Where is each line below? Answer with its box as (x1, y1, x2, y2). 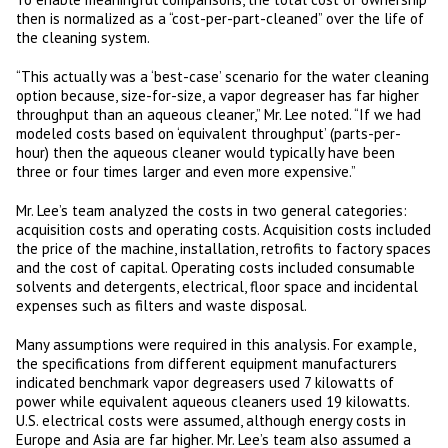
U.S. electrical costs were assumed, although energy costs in (16, 411, 406, 430)
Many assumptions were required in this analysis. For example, (16, 335, 415, 354)
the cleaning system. (16, 28, 150, 47)
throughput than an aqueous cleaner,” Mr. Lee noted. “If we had (16, 105, 421, 124)
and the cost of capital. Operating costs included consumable (16, 258, 415, 277)
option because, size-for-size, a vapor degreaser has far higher (16, 86, 419, 105)
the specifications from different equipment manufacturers (16, 354, 397, 373)
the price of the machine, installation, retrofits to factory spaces (16, 239, 431, 258)
